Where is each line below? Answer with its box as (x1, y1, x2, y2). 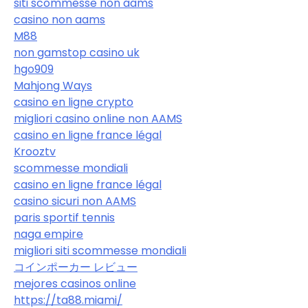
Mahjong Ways (14, 78, 92, 94)
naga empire (14, 226, 83, 243)
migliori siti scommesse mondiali (14, 243, 186, 259)
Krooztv (14, 144, 56, 160)
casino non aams (14, 12, 105, 28)
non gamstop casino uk (14, 45, 140, 61)
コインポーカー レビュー (14, 259, 137, 276)
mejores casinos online (14, 276, 136, 292)
